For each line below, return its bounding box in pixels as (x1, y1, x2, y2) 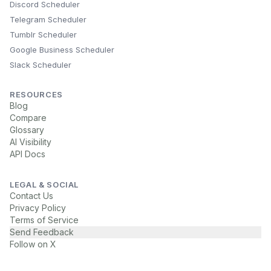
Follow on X (10, 239, 56, 249)
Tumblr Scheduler (10, 30, 77, 39)
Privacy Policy (10, 203, 66, 213)
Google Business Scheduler (10, 45, 114, 54)
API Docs (10, 149, 45, 159)
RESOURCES (10, 90, 63, 99)
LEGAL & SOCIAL (10, 180, 79, 189)
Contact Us (10, 191, 53, 201)
